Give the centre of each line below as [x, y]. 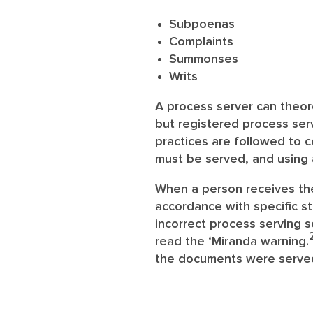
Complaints [201, 42]
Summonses [204, 60]
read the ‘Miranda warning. [232, 242]
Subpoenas [202, 25]
